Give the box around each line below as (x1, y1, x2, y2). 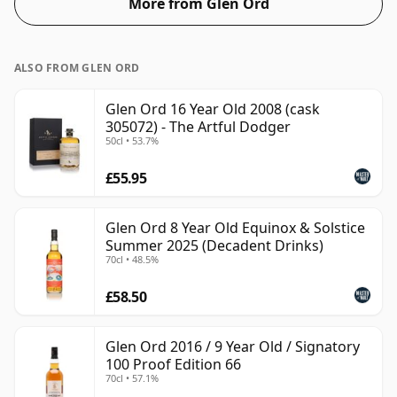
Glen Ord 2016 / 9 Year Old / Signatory (105, 337, 360, 357)
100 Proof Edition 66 (105, 354, 241, 375)
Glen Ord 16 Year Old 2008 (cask (105, 99, 320, 120)
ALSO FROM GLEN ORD (14, 60, 140, 76)
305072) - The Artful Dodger (105, 117, 291, 137)
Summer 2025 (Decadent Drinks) (105, 236, 323, 256)
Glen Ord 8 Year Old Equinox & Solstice (105, 218, 365, 238)
